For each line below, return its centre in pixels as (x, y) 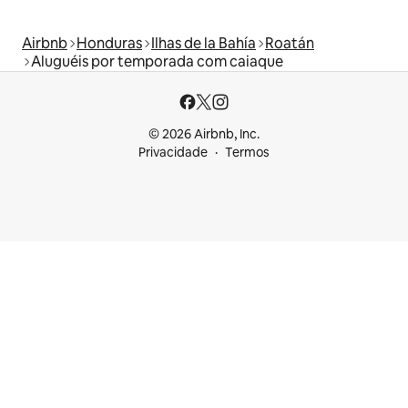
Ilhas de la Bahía (204, 43)
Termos (247, 152)
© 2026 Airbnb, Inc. (204, 134)
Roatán (290, 43)
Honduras (109, 43)
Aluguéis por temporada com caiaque (157, 61)
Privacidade (173, 152)
